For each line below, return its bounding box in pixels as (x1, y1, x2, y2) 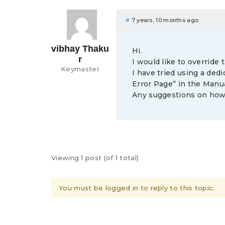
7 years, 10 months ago (130, 17, 199, 24)
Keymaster (61, 65, 99, 73)
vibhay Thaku (51, 44, 109, 54)
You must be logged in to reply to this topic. (59, 184, 215, 192)
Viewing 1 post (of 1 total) (51, 154, 139, 162)
